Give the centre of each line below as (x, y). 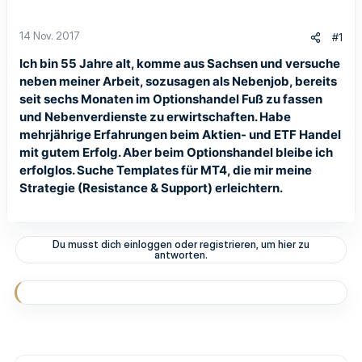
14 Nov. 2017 (50, 36)
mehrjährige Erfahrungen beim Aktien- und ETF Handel (180, 135)
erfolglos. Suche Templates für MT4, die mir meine (166, 170)
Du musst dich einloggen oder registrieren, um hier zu (181, 244)
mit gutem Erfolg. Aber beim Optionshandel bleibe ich (176, 152)
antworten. (181, 255)
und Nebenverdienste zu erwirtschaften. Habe (155, 117)
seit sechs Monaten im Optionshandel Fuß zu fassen (171, 99)
